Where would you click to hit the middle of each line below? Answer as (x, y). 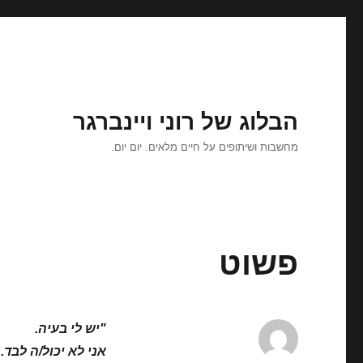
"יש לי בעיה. (71, 329)
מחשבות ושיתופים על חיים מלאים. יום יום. (204, 147)
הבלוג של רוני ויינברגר (185, 122)
